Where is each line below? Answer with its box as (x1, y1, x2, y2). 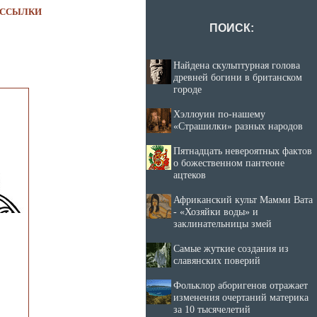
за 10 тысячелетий (173, 304, 250, 315)
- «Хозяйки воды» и (173, 206, 258, 217)
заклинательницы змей (173, 218, 272, 229)
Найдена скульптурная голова (173, 59, 300, 71)
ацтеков (173, 169, 206, 180)
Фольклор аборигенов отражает (173, 279, 308, 291)
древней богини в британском (173, 71, 302, 83)
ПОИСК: (209, 22, 254, 34)
